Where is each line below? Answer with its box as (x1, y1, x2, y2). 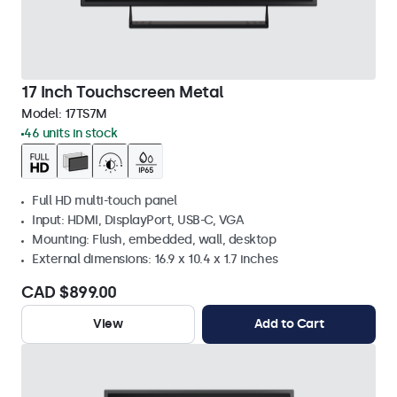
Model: (21, 106, 65, 121)
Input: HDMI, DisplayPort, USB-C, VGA (32, 213, 244, 228)
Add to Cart (253, 316, 324, 331)
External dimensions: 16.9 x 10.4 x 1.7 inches (32, 252, 278, 267)
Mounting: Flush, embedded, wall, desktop (32, 232, 276, 247)
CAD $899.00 (21, 283, 117, 302)
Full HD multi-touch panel (32, 193, 177, 208)
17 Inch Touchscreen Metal (21, 82, 224, 102)
